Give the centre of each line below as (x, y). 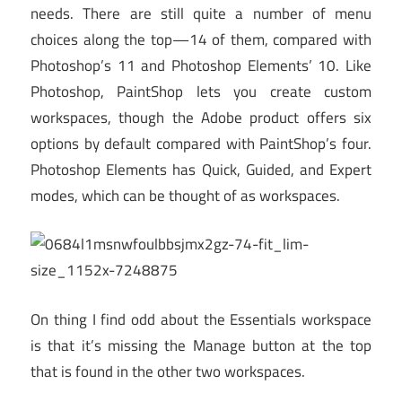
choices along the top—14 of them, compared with (201, 39)
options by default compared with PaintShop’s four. (201, 143)
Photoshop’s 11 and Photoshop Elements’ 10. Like (201, 65)
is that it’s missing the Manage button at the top (201, 345)
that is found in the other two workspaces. (168, 371)
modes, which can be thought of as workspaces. (185, 195)
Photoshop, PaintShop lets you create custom (201, 91)
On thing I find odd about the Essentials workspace (201, 319)
